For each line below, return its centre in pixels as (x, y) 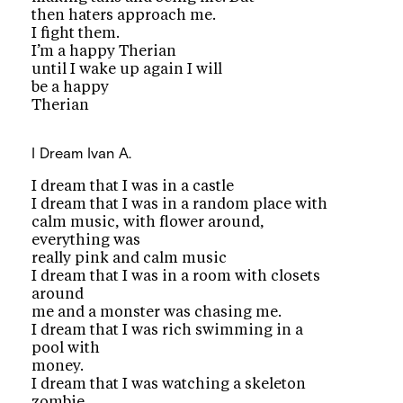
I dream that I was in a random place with (180, 204)
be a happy (71, 88)
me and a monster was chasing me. (157, 312)
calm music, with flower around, (148, 222)
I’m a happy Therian (104, 52)
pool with (66, 348)
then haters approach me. (124, 16)
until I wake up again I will (127, 70)
